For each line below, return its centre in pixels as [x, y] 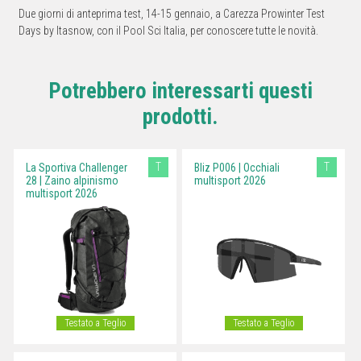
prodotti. [180, 117]
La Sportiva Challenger [77, 168]
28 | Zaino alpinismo [72, 181]
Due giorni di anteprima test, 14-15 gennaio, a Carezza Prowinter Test [172, 14]
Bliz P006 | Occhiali [237, 168]
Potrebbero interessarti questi [180, 91]
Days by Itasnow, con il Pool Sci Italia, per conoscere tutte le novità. [168, 31]
